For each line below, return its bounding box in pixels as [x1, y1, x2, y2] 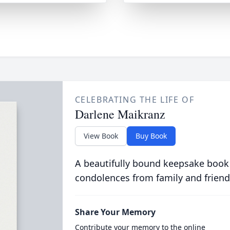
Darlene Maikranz [74, 106, 165, 122]
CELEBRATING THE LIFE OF [74, 94, 195, 105]
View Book [83, 131, 118, 141]
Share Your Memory [74, 206, 156, 218]
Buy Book [135, 131, 167, 141]
